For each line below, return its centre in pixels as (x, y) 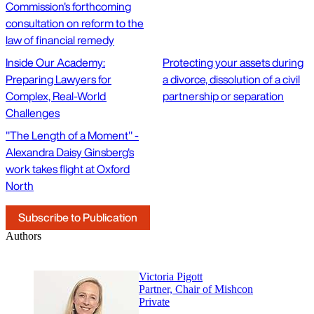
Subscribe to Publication (78, 218)
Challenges (33, 113)
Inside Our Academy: (55, 63)
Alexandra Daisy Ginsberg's (70, 152)
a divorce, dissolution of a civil (231, 80)
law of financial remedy (60, 40)
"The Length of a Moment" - (72, 136)
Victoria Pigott (171, 277)
